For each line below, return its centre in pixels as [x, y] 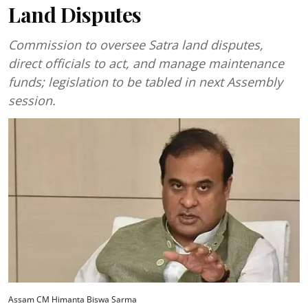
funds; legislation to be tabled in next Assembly [145, 82]
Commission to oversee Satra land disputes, [136, 45]
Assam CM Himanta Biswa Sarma [73, 299]
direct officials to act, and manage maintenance [146, 63]
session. [32, 100]
